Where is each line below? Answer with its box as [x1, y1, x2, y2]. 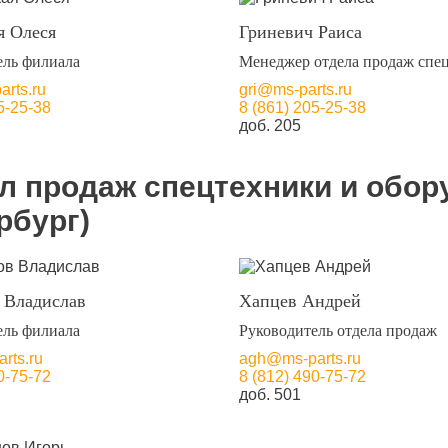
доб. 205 [238, 117, 301, 134]
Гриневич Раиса [238, 22, 362, 42]
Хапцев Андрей [238, 291, 361, 311]
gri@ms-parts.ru [238, 81, 352, 98]
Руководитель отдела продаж [238, 322, 437, 339]
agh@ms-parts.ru [238, 350, 361, 367]
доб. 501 [238, 386, 301, 403]
